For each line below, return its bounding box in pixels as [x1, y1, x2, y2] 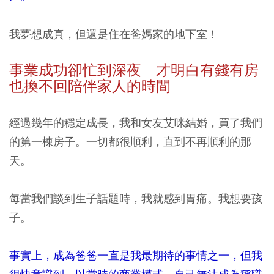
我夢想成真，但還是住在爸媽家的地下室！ [9, 26, 218, 41]
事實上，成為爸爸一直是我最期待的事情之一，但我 [9, 248, 262, 262]
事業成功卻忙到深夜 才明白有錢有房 [9, 61, 259, 80]
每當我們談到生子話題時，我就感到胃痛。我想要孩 [9, 191, 262, 206]
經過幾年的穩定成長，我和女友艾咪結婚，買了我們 [9, 115, 262, 130]
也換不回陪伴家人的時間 [9, 76, 171, 95]
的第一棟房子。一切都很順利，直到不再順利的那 [9, 134, 251, 149]
